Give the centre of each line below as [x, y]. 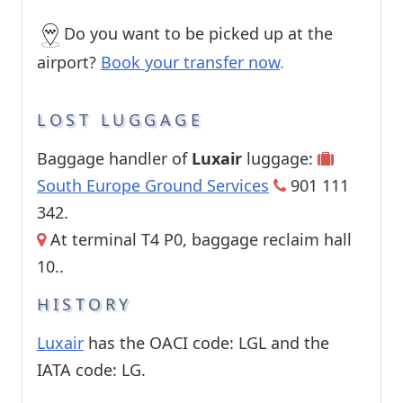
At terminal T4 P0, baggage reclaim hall [199, 240]
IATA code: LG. [91, 370]
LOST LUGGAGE [120, 120]
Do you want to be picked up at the [198, 34]
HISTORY [85, 304]
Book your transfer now [190, 63]
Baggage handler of [114, 159]
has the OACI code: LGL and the [206, 343]
